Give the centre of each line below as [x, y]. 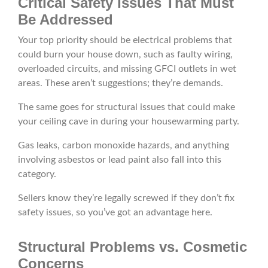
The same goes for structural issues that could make [127, 107]
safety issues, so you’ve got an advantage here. [115, 213]
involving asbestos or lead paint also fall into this [120, 160]
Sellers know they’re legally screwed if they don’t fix [126, 198]
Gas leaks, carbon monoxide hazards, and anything [124, 146]
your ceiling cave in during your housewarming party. [129, 122]
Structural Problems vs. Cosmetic [133, 247]
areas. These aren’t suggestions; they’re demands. [121, 83]
